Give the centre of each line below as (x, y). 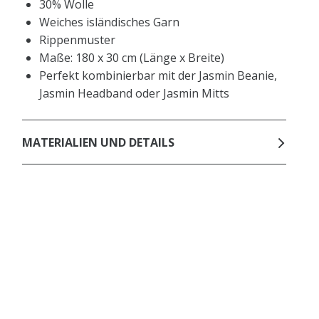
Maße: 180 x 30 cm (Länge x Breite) (132, 58)
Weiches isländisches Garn (110, 22)
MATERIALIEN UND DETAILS (99, 142)
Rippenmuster (78, 40)
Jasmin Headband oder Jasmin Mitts (135, 93)
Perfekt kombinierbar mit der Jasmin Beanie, (158, 75)
